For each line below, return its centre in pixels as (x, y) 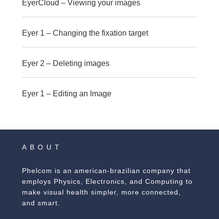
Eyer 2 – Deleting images (66, 63)
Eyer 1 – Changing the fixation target (85, 33)
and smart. (41, 203)
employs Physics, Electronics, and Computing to (107, 181)
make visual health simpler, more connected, (101, 192)
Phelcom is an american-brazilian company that (106, 171)
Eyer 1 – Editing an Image (66, 94)
